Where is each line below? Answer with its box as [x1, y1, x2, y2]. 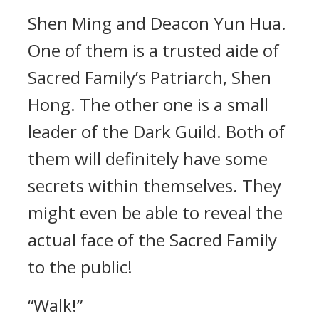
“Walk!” [28, 293, 83, 317]
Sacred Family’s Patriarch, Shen [28, 66, 271, 89]
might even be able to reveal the [28, 201, 283, 224]
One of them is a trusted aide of [28, 38, 279, 62]
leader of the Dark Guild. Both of [28, 120, 285, 143]
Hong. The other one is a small [28, 93, 268, 116]
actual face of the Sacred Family [28, 228, 277, 251]
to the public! [28, 255, 132, 278]
